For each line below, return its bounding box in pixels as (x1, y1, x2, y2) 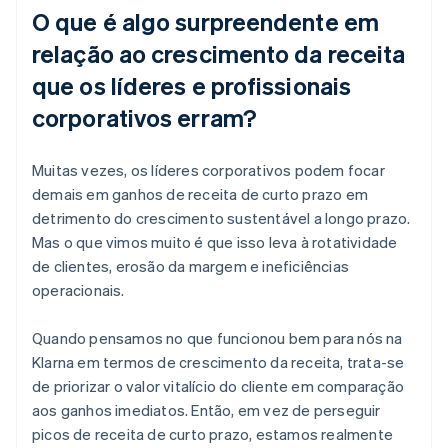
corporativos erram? (32, 101, 257, 133)
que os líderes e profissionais (32, 69, 352, 101)
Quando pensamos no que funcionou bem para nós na (32, 327, 403, 348)
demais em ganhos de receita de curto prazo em (32, 183, 369, 204)
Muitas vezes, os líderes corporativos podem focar (32, 159, 385, 180)
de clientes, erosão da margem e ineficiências (32, 255, 350, 276)
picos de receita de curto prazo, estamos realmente (32, 423, 394, 444)
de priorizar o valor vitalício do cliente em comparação (32, 375, 405, 396)
